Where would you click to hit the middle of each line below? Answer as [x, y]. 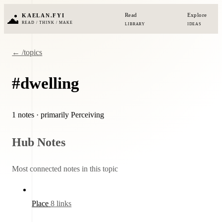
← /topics [27, 53]
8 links [61, 204]
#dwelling [46, 83]
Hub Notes [39, 142]
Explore [197, 15]
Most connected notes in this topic [65, 168]
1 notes [24, 115]
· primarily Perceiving [70, 115]
